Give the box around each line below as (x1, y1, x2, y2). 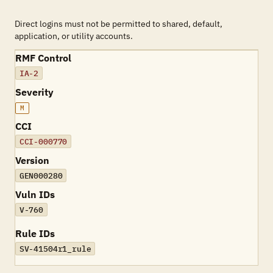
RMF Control (15, 52, 71, 64)
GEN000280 (19, 170, 63, 181)
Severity (15, 86, 54, 98)
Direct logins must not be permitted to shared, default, (15, 18, 222, 29)
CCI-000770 (19, 136, 68, 147)
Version (15, 154, 49, 166)
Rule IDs (15, 227, 55, 239)
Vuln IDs (15, 188, 55, 200)
